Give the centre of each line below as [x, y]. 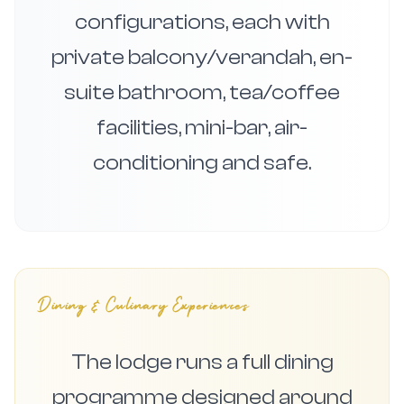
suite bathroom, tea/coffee [202, 92]
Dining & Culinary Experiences [143, 307]
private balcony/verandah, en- [202, 57]
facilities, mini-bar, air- [202, 128]
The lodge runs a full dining [202, 362]
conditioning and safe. [202, 163]
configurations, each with [202, 22]
